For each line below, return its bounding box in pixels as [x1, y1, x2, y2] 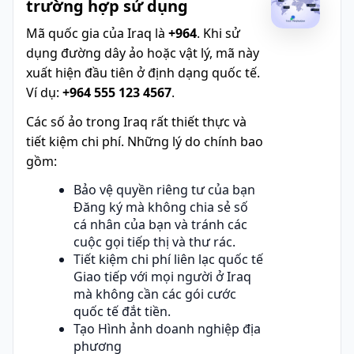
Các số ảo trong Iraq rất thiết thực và [26, 112, 247, 130]
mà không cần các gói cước [73, 284, 236, 303]
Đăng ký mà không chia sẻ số [73, 198, 248, 216]
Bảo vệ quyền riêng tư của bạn [73, 180, 255, 198]
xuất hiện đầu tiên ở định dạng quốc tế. [26, 63, 260, 81]
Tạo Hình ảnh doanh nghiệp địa [73, 319, 261, 337]
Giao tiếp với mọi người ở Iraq [73, 267, 251, 285]
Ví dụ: [26, 83, 62, 101]
